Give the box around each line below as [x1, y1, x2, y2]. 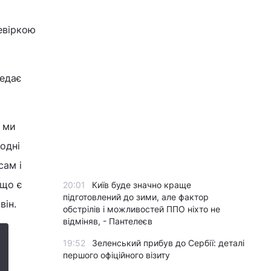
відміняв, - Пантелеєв [63, 216, 152, 226]
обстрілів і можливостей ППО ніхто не [63, 204, 220, 214]
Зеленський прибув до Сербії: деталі [92, 238, 244, 248]
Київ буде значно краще [92, 180, 191, 190]
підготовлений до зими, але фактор [63, 192, 209, 202]
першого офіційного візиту [63, 250, 170, 260]
